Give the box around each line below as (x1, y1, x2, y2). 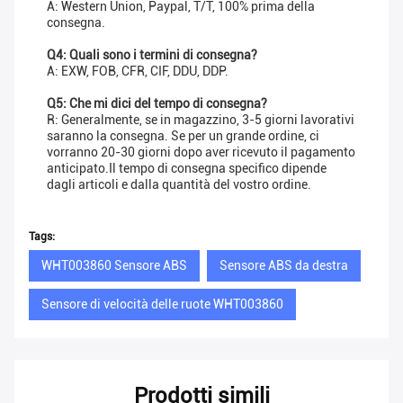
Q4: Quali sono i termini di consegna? (47, 48, 257, 63)
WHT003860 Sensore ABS (41, 258, 187, 273)
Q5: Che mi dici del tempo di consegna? (47, 96, 267, 112)
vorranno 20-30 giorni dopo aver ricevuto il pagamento (47, 145, 355, 160)
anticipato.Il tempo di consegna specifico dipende (47, 161, 327, 176)
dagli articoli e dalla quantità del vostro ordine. (47, 177, 311, 193)
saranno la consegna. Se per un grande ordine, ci (47, 129, 319, 144)
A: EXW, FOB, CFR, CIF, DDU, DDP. (47, 64, 228, 79)
